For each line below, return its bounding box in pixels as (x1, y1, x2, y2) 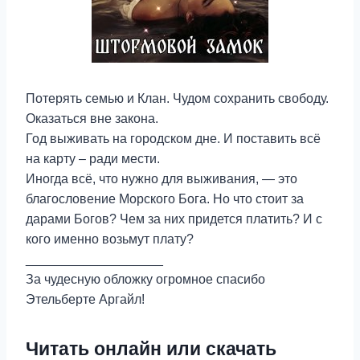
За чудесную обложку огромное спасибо (26, 272, 265, 286)
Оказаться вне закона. (26, 112, 158, 125)
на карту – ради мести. (26, 152, 160, 166)
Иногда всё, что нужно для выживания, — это (26, 172, 297, 186)
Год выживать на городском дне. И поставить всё (26, 132, 321, 145)
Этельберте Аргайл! (26, 292, 145, 306)
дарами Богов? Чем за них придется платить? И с (26, 212, 322, 226)
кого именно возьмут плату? (26, 232, 194, 246)
